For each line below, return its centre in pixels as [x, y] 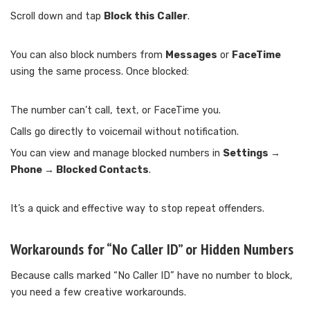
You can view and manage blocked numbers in [117, 154]
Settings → [252, 154]
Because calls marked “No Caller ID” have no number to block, [152, 276]
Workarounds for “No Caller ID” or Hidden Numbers [152, 249]
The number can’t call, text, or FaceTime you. [116, 111]
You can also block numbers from [88, 55]
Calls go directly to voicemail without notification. [125, 132]
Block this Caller [146, 17]
